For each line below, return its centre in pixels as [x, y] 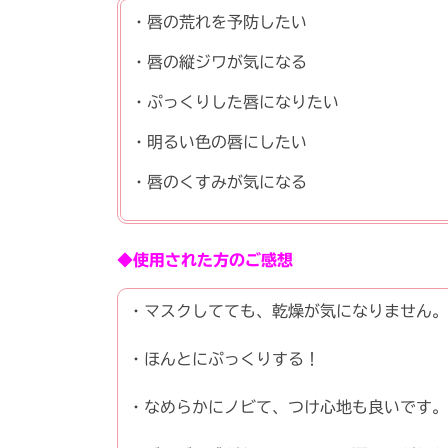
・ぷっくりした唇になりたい [235, 101]
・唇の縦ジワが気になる [219, 61]
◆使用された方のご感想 [205, 259]
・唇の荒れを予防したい [219, 21]
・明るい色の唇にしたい [219, 141]
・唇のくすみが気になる [219, 181]
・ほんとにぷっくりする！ [224, 358]
